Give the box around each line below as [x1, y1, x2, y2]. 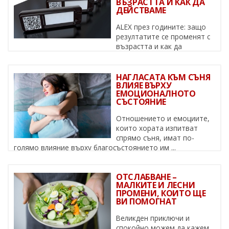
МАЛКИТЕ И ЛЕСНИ [116, 179, 195, 191]
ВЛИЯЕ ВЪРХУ [116, 80, 172, 91]
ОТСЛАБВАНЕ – [116, 171, 177, 183]
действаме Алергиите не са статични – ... [14, 51, 154, 61]
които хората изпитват [116, 123, 198, 133]
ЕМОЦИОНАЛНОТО [116, 88, 196, 100]
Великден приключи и [116, 213, 190, 223]
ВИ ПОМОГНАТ [116, 196, 177, 208]
